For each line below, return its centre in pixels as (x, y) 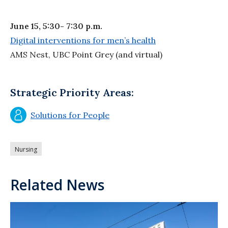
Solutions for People (70, 115)
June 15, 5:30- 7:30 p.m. (56, 26)
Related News (57, 185)
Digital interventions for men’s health (83, 40)
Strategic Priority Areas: (72, 93)
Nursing (26, 150)
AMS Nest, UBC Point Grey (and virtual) (86, 55)
